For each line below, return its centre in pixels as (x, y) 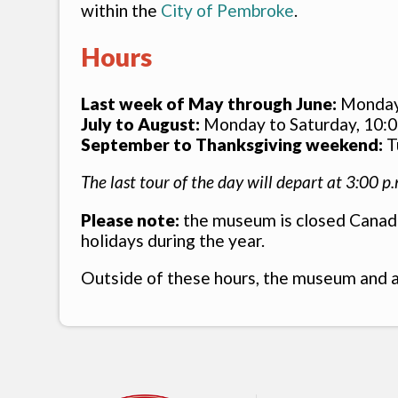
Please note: (131, 219)
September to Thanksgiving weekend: (232, 145)
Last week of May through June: (209, 104)
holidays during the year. (173, 240)
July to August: (141, 124)
